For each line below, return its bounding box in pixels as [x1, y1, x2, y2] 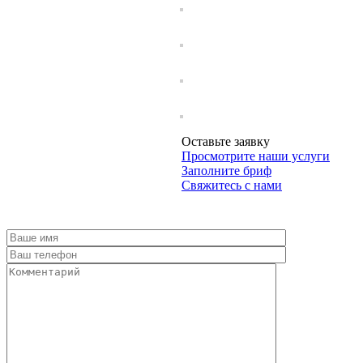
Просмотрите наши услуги [181, 149, 330, 164]
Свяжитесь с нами [181, 178, 282, 193]
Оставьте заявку [181, 135, 270, 149]
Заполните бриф [181, 164, 271, 178]
